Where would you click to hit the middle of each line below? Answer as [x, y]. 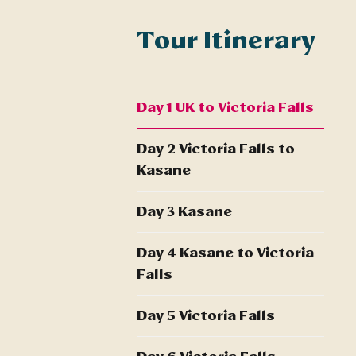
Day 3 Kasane [184, 212]
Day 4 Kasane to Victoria [225, 253]
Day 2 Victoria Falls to [216, 149]
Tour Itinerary [226, 40]
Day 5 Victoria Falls [206, 316]
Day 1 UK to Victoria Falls [225, 108]
